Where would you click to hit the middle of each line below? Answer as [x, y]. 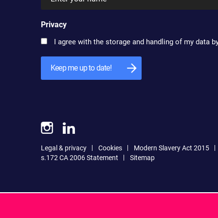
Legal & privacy [64, 148]
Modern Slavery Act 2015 [172, 148]
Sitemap [142, 158]
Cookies [110, 148]
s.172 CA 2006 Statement [80, 158]
